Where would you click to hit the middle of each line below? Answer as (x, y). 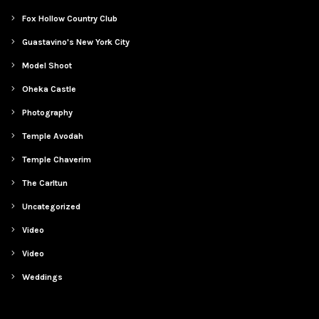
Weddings (43, 277)
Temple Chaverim (57, 159)
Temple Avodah (53, 136)
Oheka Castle (49, 89)
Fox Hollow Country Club (70, 19)
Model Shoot (47, 66)
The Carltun (45, 183)
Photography (48, 113)
